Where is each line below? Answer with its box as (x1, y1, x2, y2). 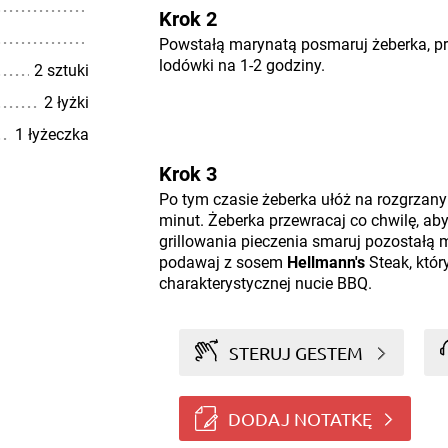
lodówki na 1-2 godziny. (158, 56, 325, 75)
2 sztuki (33, 61, 89, 80)
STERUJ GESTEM (229, 341, 364, 363)
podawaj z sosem (158, 253, 287, 272)
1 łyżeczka (14, 125, 89, 144)
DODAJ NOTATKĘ (227, 407, 372, 429)
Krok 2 (158, 7, 217, 31)
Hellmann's (286, 253, 365, 272)
